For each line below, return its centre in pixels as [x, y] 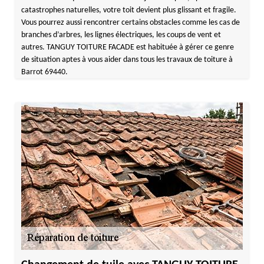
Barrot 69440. [44, 72]
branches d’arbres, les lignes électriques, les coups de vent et [121, 35]
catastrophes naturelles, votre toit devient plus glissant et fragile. [128, 10]
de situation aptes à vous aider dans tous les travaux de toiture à [127, 60]
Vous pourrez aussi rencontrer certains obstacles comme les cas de [130, 23]
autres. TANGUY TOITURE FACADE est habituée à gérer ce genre [127, 47]
